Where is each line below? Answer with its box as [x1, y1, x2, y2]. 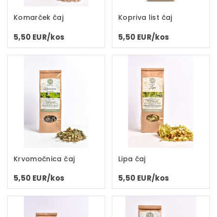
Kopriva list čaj [118, 13, 172, 23]
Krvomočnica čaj [14, 154, 75, 164]
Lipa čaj [118, 154, 146, 164]
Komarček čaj [14, 13, 64, 23]
